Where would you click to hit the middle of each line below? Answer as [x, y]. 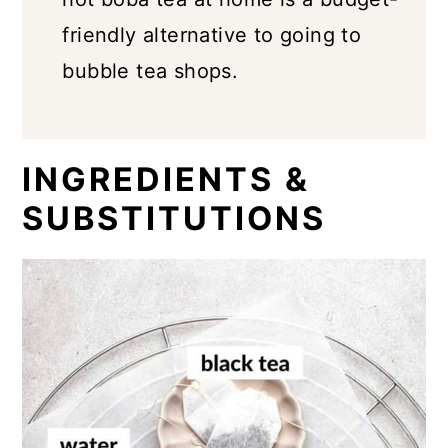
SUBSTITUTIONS [174, 219]
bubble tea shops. [150, 71]
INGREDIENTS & [166, 180]
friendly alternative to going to [212, 35]
